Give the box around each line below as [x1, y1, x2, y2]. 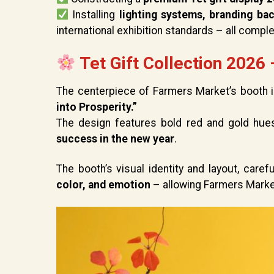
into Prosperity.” [56, 100, 137, 113]
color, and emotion [56, 178, 150, 191]
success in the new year [56, 132, 174, 145]
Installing [68, 8, 119, 21]
